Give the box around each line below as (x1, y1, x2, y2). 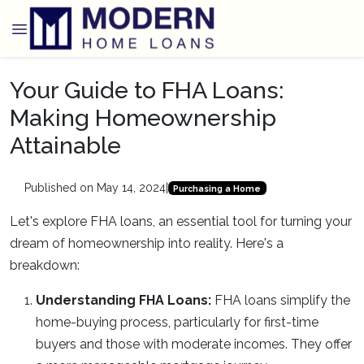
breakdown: (10, 258, 80, 273)
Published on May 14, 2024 (24, 181, 166, 194)
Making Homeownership (10, 104, 276, 132)
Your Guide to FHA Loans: (10, 76, 284, 104)
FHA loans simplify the (214, 292, 350, 308)
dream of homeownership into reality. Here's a (10, 236, 284, 251)
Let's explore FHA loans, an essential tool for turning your (10, 214, 352, 229)
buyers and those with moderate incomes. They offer (36, 336, 352, 352)
